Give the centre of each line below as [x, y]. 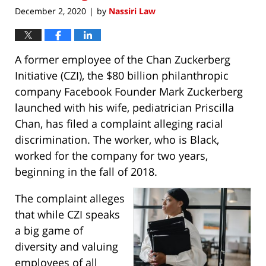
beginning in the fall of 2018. [86, 172]
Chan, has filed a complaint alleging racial [119, 124]
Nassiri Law [132, 11]
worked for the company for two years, [111, 156]
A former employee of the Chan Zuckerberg [123, 60]
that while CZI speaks [67, 215]
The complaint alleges [70, 199]
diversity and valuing [66, 247]
